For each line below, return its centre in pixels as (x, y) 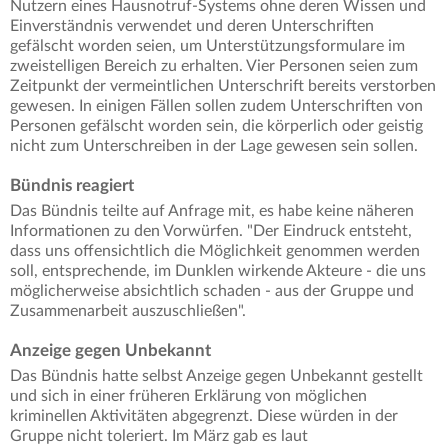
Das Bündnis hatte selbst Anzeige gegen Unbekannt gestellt (216, 376)
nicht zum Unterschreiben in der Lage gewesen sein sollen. (214, 146)
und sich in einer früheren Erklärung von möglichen (188, 396)
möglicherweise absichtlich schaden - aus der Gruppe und (212, 291)
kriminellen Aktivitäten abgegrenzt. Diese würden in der (204, 416)
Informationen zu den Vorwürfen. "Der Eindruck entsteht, (211, 231)
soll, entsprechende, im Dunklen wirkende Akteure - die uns (218, 271)
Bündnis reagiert (72, 186)
